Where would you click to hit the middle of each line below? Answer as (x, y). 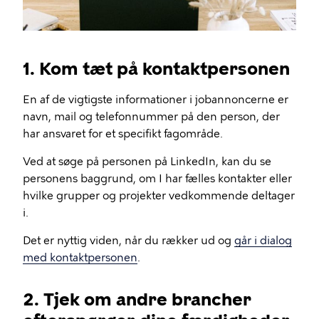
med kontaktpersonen (80, 257)
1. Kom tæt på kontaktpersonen (156, 68)
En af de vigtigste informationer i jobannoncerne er (156, 99)
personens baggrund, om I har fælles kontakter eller (157, 178)
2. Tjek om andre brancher (137, 299)
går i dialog (263, 240)
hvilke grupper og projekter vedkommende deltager (159, 195)
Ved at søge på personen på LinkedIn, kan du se (147, 161)
